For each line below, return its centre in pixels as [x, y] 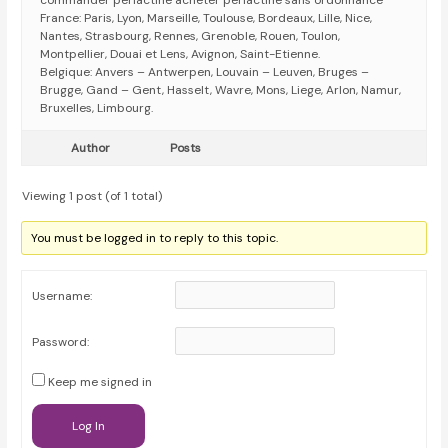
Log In [89, 426]
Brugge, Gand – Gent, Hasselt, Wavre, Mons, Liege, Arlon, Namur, [221, 90]
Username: [62, 296]
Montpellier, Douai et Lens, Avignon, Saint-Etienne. [180, 54]
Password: [61, 342]
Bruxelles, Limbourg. [97, 108]
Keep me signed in [100, 382]
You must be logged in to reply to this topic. [155, 238]
